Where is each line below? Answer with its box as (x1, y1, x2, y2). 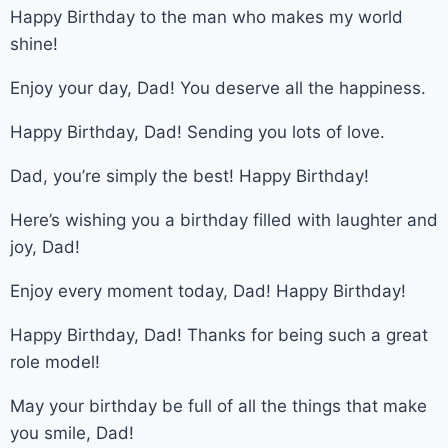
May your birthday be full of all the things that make (10, 395, 427, 416)
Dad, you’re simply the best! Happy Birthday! (10, 165, 369, 186)
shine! (10, 33, 58, 54)
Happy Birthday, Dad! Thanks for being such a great (10, 324, 428, 345)
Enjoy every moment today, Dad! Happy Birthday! (10, 280, 406, 301)
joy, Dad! (10, 236, 80, 257)
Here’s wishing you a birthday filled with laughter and (10, 209, 438, 230)
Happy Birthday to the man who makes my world (10, 6, 403, 27)
